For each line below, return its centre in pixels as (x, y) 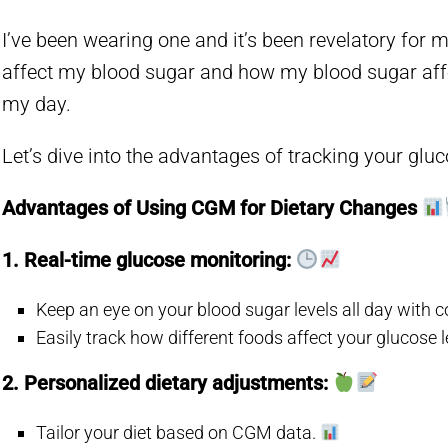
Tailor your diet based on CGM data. (178, 433)
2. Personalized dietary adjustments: (167, 383)
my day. (36, 104)
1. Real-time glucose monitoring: (149, 260)
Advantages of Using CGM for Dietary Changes (212, 208)
